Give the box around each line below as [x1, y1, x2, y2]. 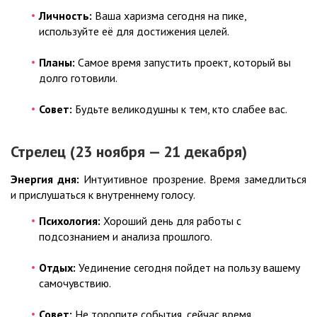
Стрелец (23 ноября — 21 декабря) [11, 142, 247, 162]
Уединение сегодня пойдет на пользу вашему [76, 260, 300, 275]
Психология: [39, 214, 100, 229]
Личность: [39, 8, 92, 23]
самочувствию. [39, 276, 111, 291]
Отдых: [39, 260, 76, 275]
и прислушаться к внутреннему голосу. [11, 188, 195, 202]
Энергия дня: [11, 172, 80, 187]
